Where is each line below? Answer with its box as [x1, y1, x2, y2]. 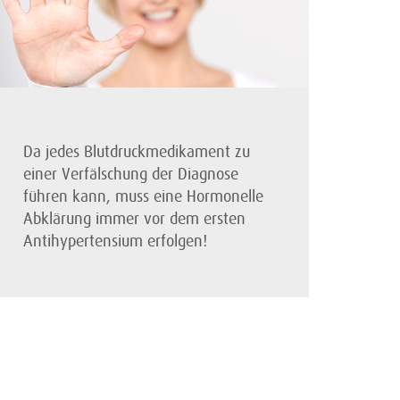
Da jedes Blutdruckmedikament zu [23, 143, 250, 161]
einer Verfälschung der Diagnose [23, 165, 238, 183]
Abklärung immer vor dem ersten [23, 210, 246, 228]
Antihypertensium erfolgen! [23, 232, 207, 250]
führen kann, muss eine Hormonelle [23, 187, 263, 205]
